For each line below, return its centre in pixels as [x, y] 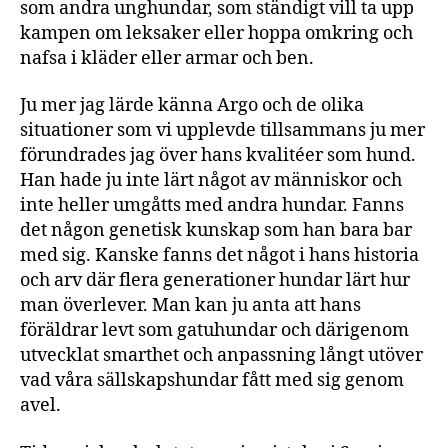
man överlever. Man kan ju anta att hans [190, 305]
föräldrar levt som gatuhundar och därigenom [214, 330]
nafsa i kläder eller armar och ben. [169, 58]
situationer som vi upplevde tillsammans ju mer [222, 130]
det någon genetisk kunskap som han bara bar [216, 230]
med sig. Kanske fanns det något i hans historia [219, 255]
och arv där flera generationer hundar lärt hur [215, 280]
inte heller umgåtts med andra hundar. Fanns [212, 205]
